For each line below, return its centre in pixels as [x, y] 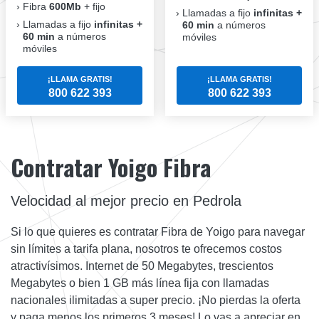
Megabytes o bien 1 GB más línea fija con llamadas [140, 283]
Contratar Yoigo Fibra [111, 167]
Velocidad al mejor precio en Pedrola [126, 201]
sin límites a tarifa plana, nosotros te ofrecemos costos [146, 249]
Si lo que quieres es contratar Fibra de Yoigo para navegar [158, 232]
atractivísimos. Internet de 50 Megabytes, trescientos [142, 266]
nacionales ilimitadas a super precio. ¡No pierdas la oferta [156, 300]
